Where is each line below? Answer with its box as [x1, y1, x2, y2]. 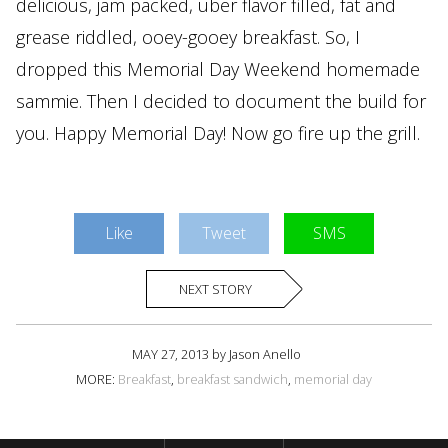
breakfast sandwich [177, 370, 288, 389]
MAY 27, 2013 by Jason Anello [131, 345, 301, 364]
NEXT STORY [179, 280, 252, 299]
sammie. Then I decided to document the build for [16, 89, 426, 114]
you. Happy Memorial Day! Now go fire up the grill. [16, 121, 420, 146]
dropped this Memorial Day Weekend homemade [16, 57, 420, 82]
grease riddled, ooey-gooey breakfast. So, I [16, 25, 360, 50]
